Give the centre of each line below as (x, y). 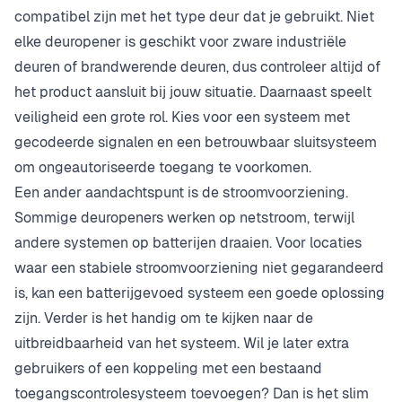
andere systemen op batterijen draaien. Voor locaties (188, 243)
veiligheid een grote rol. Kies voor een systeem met (182, 118)
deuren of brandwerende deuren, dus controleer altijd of (197, 67)
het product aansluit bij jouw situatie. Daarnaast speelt (193, 92)
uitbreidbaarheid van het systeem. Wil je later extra (182, 344)
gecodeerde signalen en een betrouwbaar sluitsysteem (196, 143)
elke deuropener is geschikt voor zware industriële (180, 42)
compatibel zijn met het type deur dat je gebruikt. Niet (194, 17)
